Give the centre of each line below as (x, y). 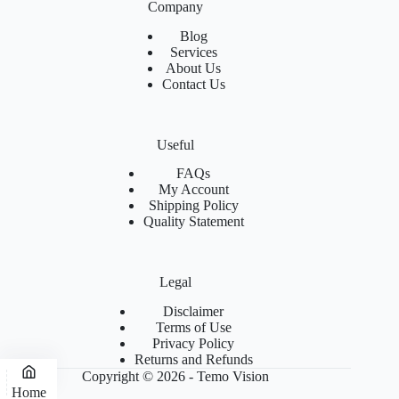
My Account (193, 190)
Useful (176, 144)
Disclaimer (194, 312)
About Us (194, 68)
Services (193, 52)
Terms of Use (193, 328)
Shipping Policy (193, 206)
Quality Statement (193, 222)
